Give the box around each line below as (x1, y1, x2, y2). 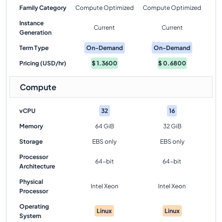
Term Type (19, 44, 49, 52)
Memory (19, 122, 43, 130)
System (19, 212, 41, 220)
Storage (19, 138, 43, 145)
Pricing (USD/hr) (19, 59, 66, 67)
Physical (19, 178, 43, 185)
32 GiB (163, 122, 181, 130)
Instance (19, 19, 44, 27)
